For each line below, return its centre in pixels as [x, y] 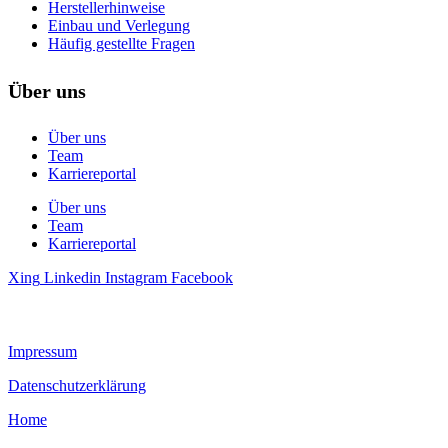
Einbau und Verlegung [119, 26]
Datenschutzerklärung [77, 386]
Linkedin [72, 278]
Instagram [136, 278]
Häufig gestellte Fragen [121, 44]
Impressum [42, 352]
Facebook [202, 278]
